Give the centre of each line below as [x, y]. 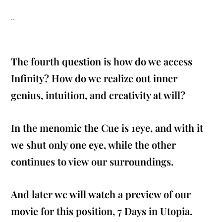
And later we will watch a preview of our [101, 194]
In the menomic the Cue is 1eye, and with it [107, 128]
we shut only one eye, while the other [94, 145]
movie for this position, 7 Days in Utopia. [102, 211]
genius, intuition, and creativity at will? [98, 95]
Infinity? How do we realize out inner [94, 78]
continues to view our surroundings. [92, 162]
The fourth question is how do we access [102, 61]
